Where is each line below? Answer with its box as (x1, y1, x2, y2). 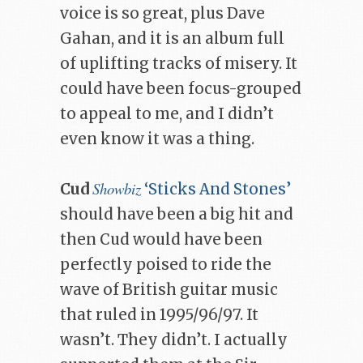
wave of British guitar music (60, 280, 278, 300)
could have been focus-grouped (60, 79, 301, 99)
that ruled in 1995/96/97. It (60, 305, 258, 325)
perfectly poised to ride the (60, 255, 271, 275)
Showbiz (92, 178, 141, 199)
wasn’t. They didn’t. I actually (60, 331, 288, 350)
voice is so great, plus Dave (60, 4, 265, 23)
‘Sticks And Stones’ (144, 180, 291, 199)
